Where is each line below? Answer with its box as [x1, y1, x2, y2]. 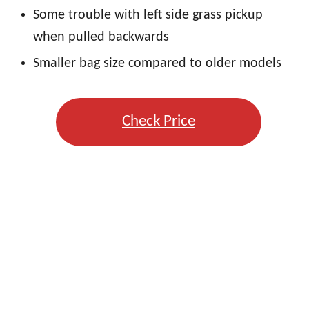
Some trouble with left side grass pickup [33, 8, 263, 22]
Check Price [122, 113, 195, 130]
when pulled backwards [33, 30, 169, 44]
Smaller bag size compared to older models [33, 56, 281, 70]
